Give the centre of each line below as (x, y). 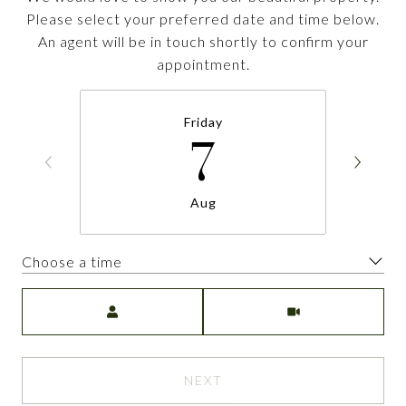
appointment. (203, 64)
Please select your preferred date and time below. (203, 19)
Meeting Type (252, 300)
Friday (203, 122)
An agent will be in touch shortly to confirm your (203, 41)
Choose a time (72, 261)
